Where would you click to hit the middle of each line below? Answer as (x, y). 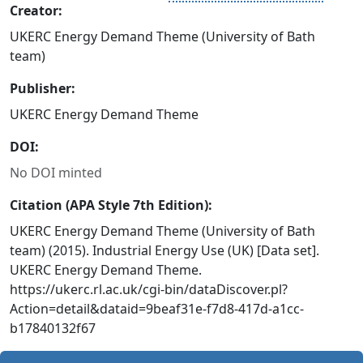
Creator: (36, 11)
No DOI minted (56, 173)
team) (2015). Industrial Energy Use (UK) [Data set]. (164, 250)
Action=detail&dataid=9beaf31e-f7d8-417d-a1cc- (157, 309)
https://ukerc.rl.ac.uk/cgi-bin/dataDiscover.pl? (149, 289)
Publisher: (43, 88)
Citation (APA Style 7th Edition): (111, 205)
